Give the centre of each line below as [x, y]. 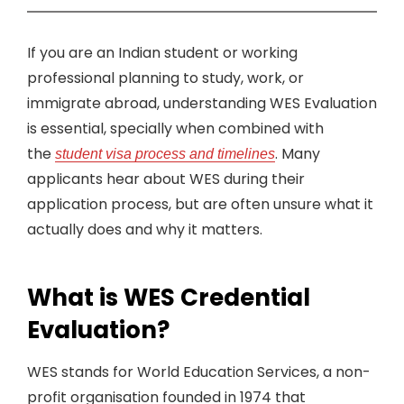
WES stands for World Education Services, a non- [199, 372]
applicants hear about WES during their [166, 179]
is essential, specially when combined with [175, 129]
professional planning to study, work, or [165, 78]
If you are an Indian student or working [162, 53]
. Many [298, 154]
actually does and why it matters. [145, 230]
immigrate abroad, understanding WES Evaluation [202, 103]
